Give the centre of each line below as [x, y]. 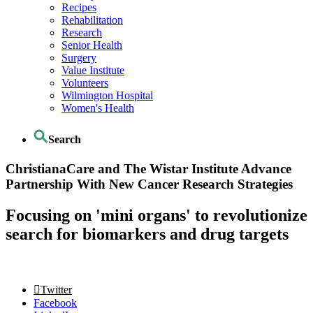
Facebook [55, 303]
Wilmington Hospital [107, 96]
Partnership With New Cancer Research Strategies [149, 184]
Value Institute [93, 71]
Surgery [79, 58]
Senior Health [92, 45]
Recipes [79, 8]
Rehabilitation [92, 20]
